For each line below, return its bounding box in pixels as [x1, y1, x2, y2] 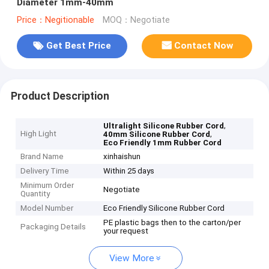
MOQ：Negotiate [102, 14, 170, 25]
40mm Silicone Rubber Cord [103, 130, 211, 139]
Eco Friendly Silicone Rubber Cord [103, 204, 225, 213]
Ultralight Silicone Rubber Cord [103, 121, 225, 131]
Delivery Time [20, 166, 70, 176]
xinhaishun [103, 152, 141, 162]
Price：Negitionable [16, 14, 94, 25]
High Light [20, 129, 57, 139]
